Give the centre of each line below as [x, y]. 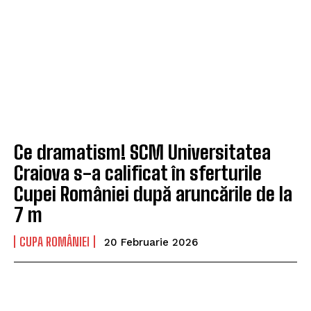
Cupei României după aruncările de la [153, 194]
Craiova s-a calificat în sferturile [138, 173]
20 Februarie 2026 [151, 243]
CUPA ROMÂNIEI [54, 242]
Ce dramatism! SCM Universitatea [142, 152]
